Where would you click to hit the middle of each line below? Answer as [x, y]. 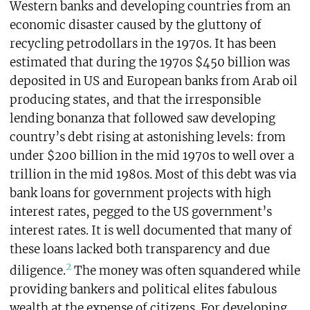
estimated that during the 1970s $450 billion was [149, 62]
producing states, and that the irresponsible [135, 99]
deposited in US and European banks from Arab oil [153, 81]
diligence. [37, 270]
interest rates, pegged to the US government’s [140, 211]
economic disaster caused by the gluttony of [135, 25]
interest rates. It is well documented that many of [151, 230]
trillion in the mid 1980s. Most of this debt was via [153, 174]
